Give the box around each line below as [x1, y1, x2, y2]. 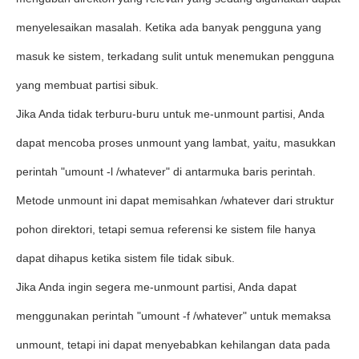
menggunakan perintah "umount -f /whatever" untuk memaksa [16, 309, 331, 322]
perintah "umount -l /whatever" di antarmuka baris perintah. [16, 165, 316, 178]
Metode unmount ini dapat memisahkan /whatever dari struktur [16, 194, 334, 207]
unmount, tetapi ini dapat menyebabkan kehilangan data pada [16, 338, 330, 351]
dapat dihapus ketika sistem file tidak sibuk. [16, 252, 235, 264]
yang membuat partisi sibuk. [16, 79, 159, 91]
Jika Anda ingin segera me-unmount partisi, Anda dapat [16, 280, 296, 293]
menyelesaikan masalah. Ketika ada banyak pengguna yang [16, 21, 321, 34]
